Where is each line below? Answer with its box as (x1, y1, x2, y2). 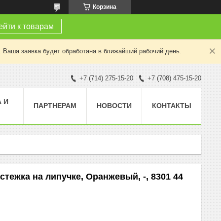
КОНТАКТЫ (152, 101, 191, 110)
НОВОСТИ (97, 101, 132, 110)
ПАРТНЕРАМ (34, 101, 76, 110)
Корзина (93, 3, 116, 10)
